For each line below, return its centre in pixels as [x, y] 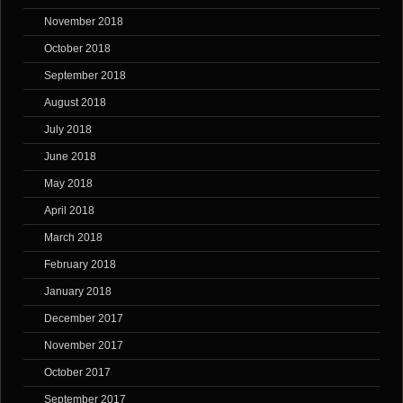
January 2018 [78, 292]
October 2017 [77, 373]
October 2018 [77, 49]
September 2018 [85, 76]
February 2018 [80, 265]
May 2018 [68, 184]
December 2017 [84, 319]
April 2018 [69, 211]
